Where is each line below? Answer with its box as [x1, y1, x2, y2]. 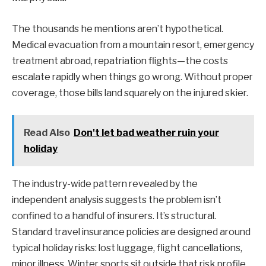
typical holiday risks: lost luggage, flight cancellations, [12, 242, 242, 254]
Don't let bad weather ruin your [73, 127, 219, 139]
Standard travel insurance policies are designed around [12, 226, 251, 238]
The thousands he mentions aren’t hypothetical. [12, 23, 223, 34]
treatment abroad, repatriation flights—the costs [12, 55, 228, 66]
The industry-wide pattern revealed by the [12, 178, 198, 190]
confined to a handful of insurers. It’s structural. [12, 210, 216, 222]
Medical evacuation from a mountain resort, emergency [12, 39, 254, 50]
